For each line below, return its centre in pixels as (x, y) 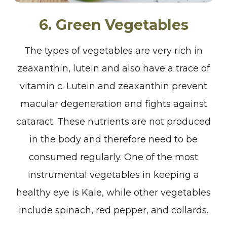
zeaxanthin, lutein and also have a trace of (113, 68)
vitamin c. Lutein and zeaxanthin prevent (113, 86)
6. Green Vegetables (113, 25)
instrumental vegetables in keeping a (113, 175)
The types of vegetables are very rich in (113, 50)
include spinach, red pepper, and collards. (113, 210)
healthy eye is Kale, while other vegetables (113, 192)
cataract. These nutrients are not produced (113, 121)
